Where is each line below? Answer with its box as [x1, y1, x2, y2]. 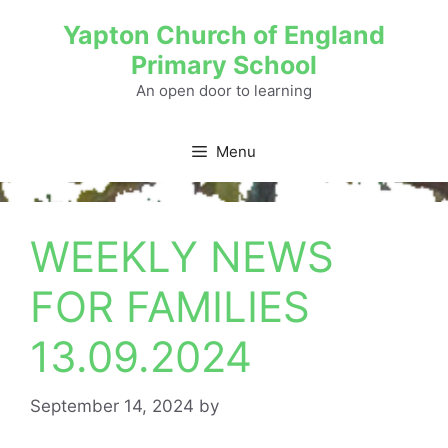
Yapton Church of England [63, 20, 385, 50]
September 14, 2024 [30, 395, 194, 416]
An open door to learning [136, 81, 312, 100]
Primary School [131, 50, 317, 80]
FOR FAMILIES [30, 281, 310, 332]
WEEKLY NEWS [30, 231, 334, 282]
